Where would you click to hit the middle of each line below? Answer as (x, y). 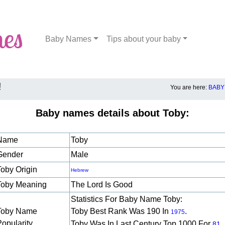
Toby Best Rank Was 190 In (121, 211)
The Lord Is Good (103, 185)
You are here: (189, 87)
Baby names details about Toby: (113, 113)
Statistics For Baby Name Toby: (127, 199)
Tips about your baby (143, 39)
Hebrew (80, 170)
